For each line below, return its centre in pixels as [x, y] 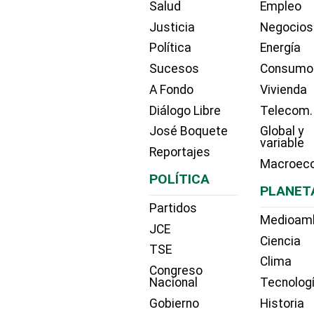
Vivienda [284, 89]
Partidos [173, 208]
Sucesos [174, 69]
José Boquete [189, 131]
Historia [282, 304]
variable [282, 143]
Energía [281, 48]
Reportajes [180, 152]
